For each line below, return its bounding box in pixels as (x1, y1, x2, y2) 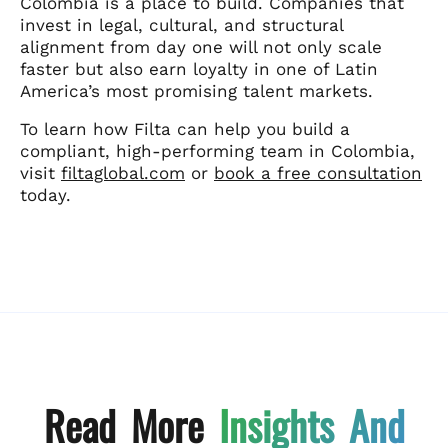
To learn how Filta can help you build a (20, 118, 350, 139)
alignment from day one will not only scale (20, 36, 382, 57)
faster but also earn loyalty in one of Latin (20, 58, 378, 79)
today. (20, 184, 71, 205)
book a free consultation (214, 162, 422, 183)
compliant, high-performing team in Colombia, (20, 140, 415, 161)
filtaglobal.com (61, 162, 185, 183)
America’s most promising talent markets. (20, 80, 373, 101)
